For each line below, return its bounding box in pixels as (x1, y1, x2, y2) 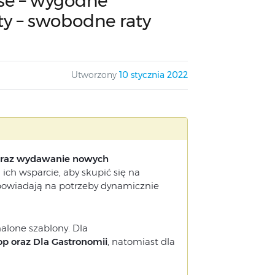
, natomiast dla (107, 236, 175, 247)
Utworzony (71, 69, 117, 80)
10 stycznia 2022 (119, 69, 188, 80)
